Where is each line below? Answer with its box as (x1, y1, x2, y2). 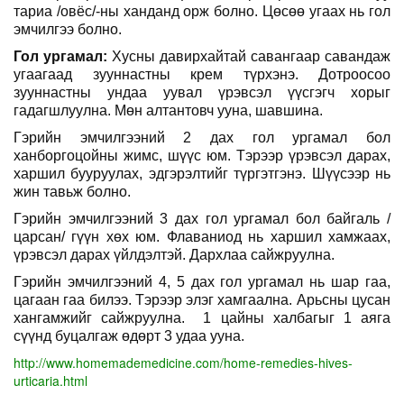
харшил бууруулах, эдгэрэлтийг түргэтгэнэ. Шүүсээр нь (14, 165, 390, 181)
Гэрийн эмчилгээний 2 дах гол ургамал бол (14, 129, 390, 145)
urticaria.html (14, 371, 87, 390)
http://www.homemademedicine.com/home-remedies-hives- (14, 353, 353, 372)
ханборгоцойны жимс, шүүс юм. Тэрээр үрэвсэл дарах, (14, 147, 390, 163)
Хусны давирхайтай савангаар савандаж (112, 48, 390, 64)
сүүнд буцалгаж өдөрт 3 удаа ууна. (14, 327, 244, 344)
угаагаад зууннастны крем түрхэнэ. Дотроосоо (14, 66, 390, 82)
